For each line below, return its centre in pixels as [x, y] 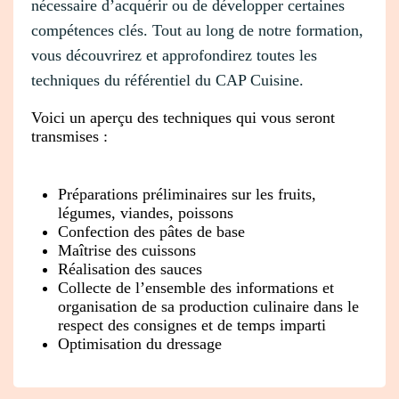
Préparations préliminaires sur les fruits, [187, 194]
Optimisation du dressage [140, 343]
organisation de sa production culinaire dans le [208, 306]
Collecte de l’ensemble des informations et [196, 287]
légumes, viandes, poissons [146, 212]
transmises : [69, 136]
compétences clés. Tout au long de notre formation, [197, 30]
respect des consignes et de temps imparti [192, 325]
